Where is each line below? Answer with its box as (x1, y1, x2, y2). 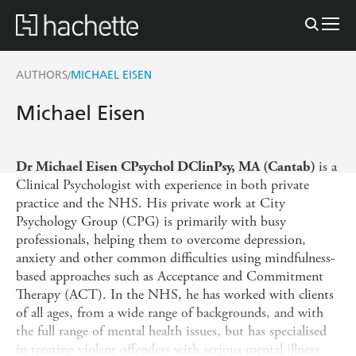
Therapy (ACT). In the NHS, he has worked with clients (16, 284, 334, 304)
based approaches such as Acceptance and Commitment (16, 266, 323, 285)
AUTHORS (16, 68, 68, 82)
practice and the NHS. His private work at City (16, 193, 285, 212)
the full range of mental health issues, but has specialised (16, 321, 327, 340)
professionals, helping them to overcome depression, (16, 230, 306, 249)
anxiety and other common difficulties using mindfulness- (16, 248, 335, 267)
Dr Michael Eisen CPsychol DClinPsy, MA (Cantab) (16, 157, 319, 175)
